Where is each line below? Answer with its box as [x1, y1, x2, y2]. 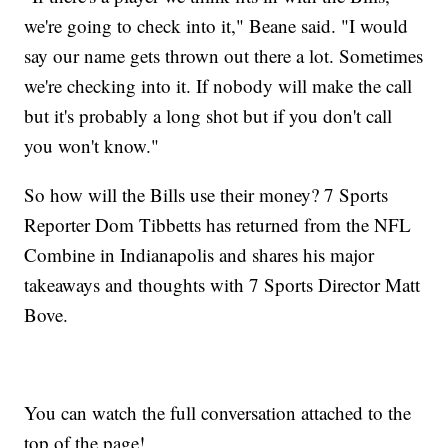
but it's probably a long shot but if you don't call [24, 103, 393, 129]
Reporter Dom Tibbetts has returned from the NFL [24, 212, 412, 238]
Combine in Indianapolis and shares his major [24, 242, 375, 268]
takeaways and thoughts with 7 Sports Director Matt [24, 272, 421, 298]
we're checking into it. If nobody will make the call [24, 73, 413, 99]
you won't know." [24, 133, 160, 159]
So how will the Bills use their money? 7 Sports [24, 182, 389, 208]
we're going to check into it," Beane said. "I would [24, 13, 409, 39]
